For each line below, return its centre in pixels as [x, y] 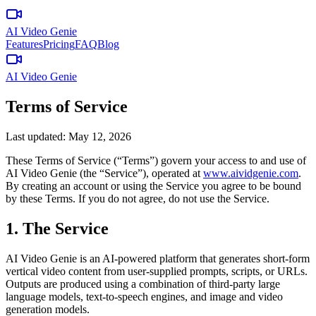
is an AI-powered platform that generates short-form [193, 258]
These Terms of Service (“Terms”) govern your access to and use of [156, 160]
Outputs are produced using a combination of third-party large [143, 284]
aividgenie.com [265, 173]
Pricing [59, 44]
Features [24, 44]
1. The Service [57, 228]
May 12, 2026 [100, 136]
